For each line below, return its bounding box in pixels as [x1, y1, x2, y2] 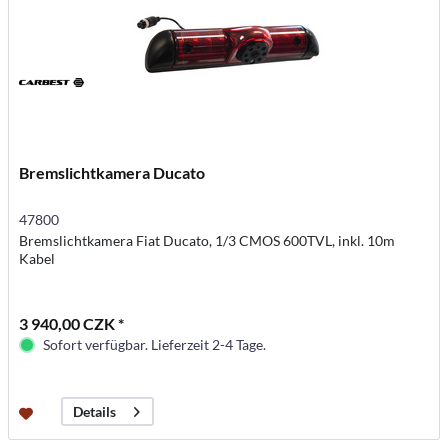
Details [73, 403, 117, 421]
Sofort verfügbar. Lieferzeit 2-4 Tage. [43, 336, 267, 353]
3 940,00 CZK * [19, 314, 125, 333]
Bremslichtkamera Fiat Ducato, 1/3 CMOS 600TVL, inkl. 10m [19, 232, 396, 249]
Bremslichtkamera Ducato [19, 163, 206, 182]
